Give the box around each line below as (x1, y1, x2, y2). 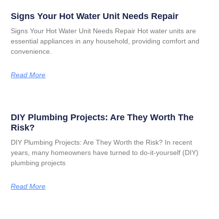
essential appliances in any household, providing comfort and (11, 37, 200, 45)
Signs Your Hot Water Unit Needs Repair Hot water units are (11, 26, 197, 35)
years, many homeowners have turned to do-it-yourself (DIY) (11, 148, 199, 156)
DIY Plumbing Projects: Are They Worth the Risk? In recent (11, 138, 193, 146)
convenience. (11, 47, 52, 55)
